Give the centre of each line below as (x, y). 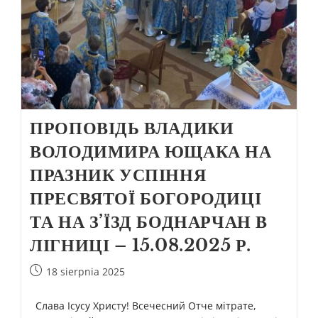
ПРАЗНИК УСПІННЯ (118, 175)
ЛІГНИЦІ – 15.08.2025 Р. (141, 246)
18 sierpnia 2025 (86, 272)
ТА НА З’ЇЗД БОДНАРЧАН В (149, 222)
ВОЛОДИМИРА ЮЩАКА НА (151, 152)
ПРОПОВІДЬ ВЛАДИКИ (132, 128)
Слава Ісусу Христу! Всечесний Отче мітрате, (143, 306)
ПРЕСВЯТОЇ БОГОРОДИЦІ (146, 199)
